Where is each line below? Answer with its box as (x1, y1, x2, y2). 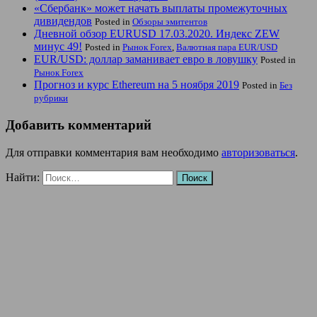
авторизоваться (221, 146, 295, 158)
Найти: (6, 171, 40, 183)
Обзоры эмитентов (132, 16, 207, 28)
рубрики (34, 93, 68, 104)
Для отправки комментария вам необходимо (6, 146, 221, 158)
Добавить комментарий (6, 117, 151, 132)
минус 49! (34, 40, 82, 53)
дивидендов (34, 15, 92, 28)
